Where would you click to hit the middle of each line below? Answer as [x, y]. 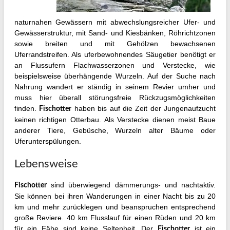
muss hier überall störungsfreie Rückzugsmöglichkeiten [115, 98]
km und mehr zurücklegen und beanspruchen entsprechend [115, 207]
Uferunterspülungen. [47, 141]
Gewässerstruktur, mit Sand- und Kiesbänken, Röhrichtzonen [115, 33]
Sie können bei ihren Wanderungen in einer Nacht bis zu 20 [115, 196]
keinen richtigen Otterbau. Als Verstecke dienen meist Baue [115, 120]
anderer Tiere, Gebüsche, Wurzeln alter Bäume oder [115, 131]
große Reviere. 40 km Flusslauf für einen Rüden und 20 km [115, 218]
